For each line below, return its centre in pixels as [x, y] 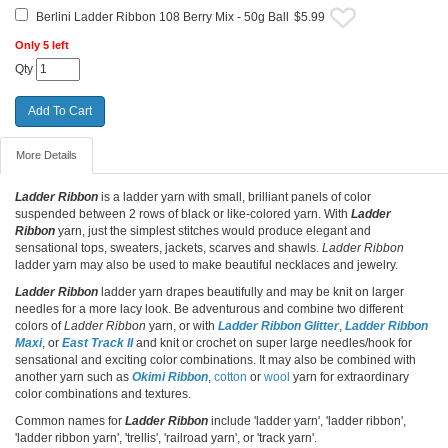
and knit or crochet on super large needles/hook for [272, 342]
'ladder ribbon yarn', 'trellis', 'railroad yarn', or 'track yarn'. [166, 437]
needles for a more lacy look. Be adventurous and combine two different [209, 308]
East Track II [97, 342]
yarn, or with [183, 325]
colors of [39, 325]
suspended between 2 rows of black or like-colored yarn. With [183, 213]
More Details [46, 154]
